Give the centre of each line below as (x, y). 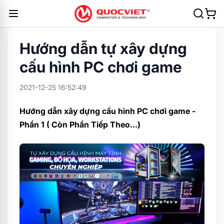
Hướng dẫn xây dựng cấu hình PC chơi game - (107, 111)
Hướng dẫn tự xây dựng (103, 48)
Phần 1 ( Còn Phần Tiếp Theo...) (80, 124)
